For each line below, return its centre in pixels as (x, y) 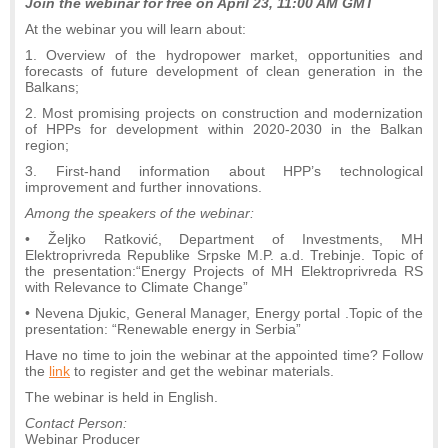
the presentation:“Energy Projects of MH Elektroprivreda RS (224, 270)
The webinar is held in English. (121, 396)
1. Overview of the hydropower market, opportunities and (224, 54)
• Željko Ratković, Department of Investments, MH (224, 238)
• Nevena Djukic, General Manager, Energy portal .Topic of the (224, 312)
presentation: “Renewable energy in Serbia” (163, 328)
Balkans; (52, 86)
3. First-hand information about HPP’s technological (224, 170)
